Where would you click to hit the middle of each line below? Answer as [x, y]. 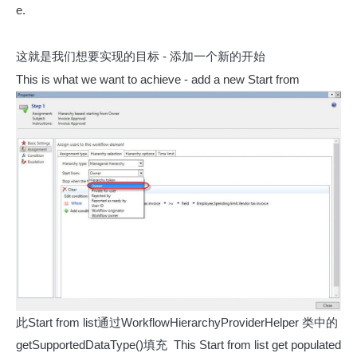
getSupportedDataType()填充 [93, 344]
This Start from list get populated [257, 344]
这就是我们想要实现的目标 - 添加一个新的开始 [141, 56]
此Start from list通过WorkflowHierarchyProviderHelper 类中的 [177, 322]
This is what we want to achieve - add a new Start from [158, 79]
